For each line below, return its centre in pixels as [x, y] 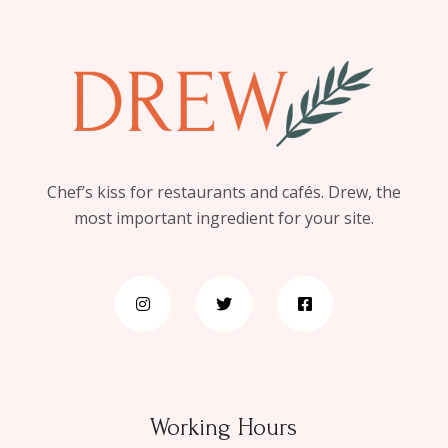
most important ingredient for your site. [223, 218]
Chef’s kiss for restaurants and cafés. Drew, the [223, 192]
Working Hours [224, 428]
